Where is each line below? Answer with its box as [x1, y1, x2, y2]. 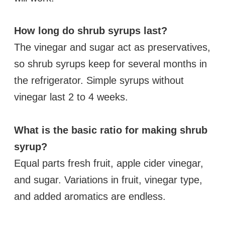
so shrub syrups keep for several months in [14, 58, 207, 70]
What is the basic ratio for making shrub [14, 124, 207, 136]
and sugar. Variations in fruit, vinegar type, [14, 174, 202, 185]
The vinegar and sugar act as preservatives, [14, 42, 210, 53]
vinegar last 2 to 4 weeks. [14, 91, 128, 103]
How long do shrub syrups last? [14, 25, 167, 37]
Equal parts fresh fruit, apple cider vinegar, [14, 157, 203, 169]
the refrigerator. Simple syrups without [14, 75, 184, 86]
